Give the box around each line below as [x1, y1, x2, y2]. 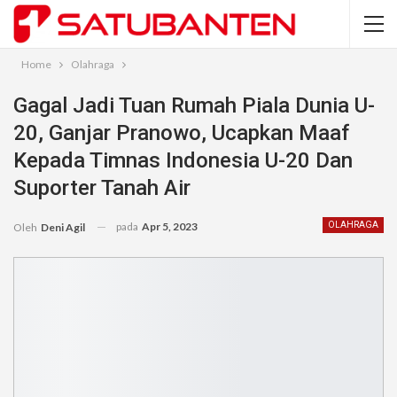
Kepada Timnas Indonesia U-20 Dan [13, 148, 353, 173]
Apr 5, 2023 [142, 220, 198, 233]
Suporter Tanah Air [13, 175, 191, 200]
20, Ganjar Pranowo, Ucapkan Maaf [13, 121, 349, 145]
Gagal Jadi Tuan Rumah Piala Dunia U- [13, 93, 375, 118]
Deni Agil [41, 220, 85, 234]
